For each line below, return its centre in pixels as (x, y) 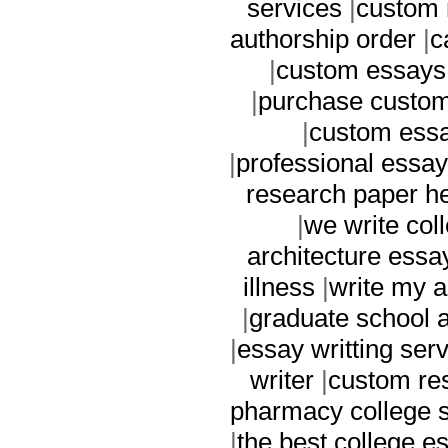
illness (279, 286)
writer (282, 379)
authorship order (322, 38)
